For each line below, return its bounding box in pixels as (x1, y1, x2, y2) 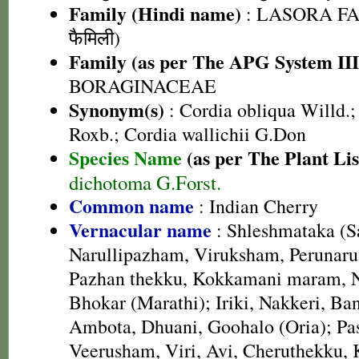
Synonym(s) (69, 95, 164, 123)
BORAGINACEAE (69, 73, 216, 99)
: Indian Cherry (194, 193, 318, 219)
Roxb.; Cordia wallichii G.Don (69, 121, 306, 147)
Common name (69, 192, 194, 220)
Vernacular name (69, 216, 212, 244)
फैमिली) (69, 25, 120, 50)
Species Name (69, 143, 187, 171)
